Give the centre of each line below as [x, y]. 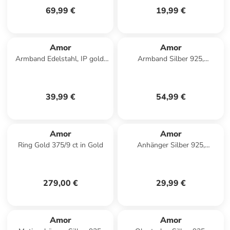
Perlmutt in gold [60, 69]
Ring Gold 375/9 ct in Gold [60, 145]
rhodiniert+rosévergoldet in [171, 69]
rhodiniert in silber [171, 155]
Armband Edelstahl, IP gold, [61, 59]
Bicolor [171, 79]
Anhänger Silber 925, [171, 145]
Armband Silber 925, [171, 59]
